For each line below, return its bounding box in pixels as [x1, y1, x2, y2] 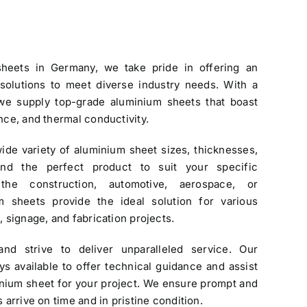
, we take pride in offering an [95, 61, 258, 74]
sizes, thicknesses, [157, 143, 258, 156]
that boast [200, 95, 258, 108]
